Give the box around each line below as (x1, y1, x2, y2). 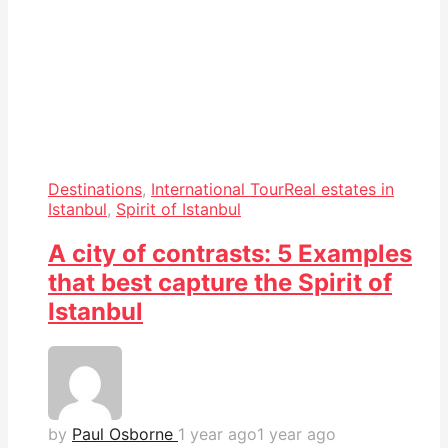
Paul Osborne (72, 423, 173, 444)
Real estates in (284, 178, 394, 199)
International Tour (151, 178, 284, 199)
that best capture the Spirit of (48, 267, 392, 297)
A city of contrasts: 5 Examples (48, 238, 412, 268)
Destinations (48, 178, 142, 199)
